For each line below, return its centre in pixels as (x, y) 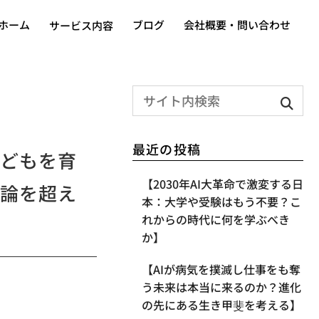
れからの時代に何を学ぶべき (215, 220)
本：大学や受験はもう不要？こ (221, 202)
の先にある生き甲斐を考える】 (221, 305)
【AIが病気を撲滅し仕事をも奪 (221, 270)
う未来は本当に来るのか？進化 (221, 287)
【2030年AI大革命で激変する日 (222, 184)
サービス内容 (82, 25)
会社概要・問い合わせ (237, 25)
